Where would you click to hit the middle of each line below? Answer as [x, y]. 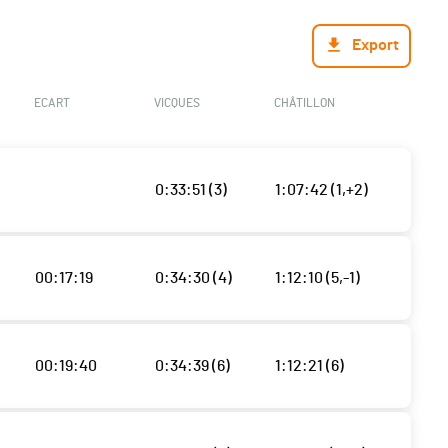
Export [375, 45]
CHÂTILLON [304, 103]
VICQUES [176, 103]
